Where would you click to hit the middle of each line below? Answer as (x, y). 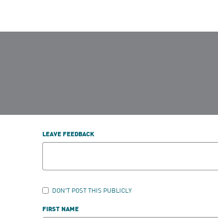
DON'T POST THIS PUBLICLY (92, 191)
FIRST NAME (61, 210)
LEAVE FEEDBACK (68, 135)
